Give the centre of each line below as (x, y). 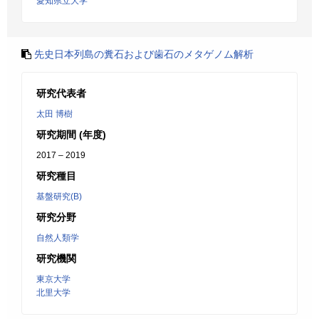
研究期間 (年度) (71, 135)
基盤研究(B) (59, 197)
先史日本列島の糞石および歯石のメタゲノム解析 (144, 54)
